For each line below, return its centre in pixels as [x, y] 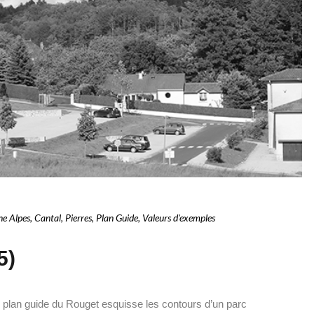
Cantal [48, 217]
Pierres [78, 217]
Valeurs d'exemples [179, 217]
